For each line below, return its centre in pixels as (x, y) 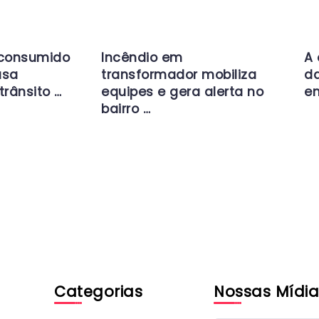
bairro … (126, 109)
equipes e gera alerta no (182, 92)
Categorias (98, 292)
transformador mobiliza (179, 75)
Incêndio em (142, 58)
